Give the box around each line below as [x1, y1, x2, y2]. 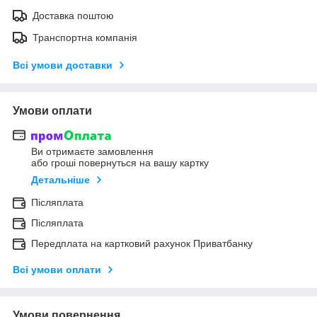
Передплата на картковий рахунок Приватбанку [31, 238, 253, 250]
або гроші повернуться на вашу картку [31, 157, 209, 169]
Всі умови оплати [13, 264, 101, 276]
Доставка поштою [33, 9, 114, 21]
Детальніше [31, 174, 90, 186]
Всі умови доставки [13, 59, 113, 71]
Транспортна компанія [33, 31, 137, 43]
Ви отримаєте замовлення [31, 146, 154, 158]
